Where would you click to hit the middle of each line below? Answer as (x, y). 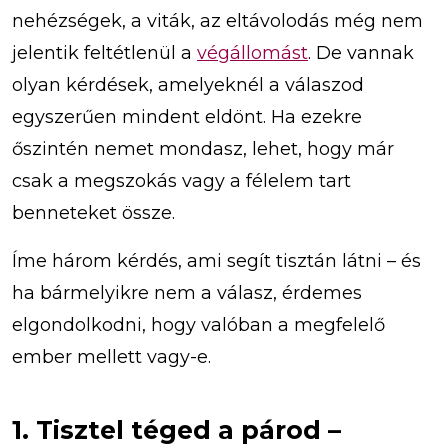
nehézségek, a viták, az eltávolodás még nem (217, 21)
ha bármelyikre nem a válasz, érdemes (187, 293)
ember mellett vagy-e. (111, 357)
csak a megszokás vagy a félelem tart (181, 181)
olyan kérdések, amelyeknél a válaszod (188, 85)
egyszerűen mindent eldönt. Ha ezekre (187, 117)
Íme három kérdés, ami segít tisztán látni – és (216, 261)
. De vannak (361, 53)
